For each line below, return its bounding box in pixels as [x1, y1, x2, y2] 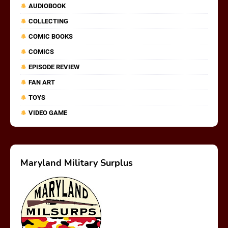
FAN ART [28, 78, 55, 86]
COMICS [28, 47, 54, 55]
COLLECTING [28, 17, 68, 25]
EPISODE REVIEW [28, 63, 79, 71]
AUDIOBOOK [28, 2, 66, 10]
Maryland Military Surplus [20, 156, 133, 169]
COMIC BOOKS [28, 32, 73, 40]
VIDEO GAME [28, 108, 67, 117]
